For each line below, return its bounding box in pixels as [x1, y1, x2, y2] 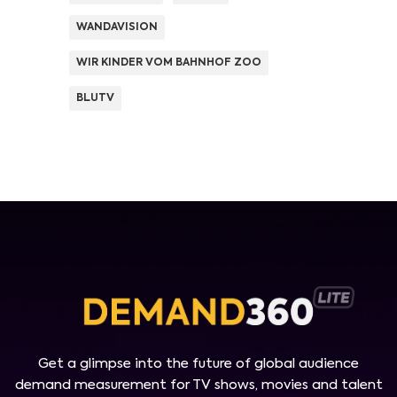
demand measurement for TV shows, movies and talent [14, 378, 383, 393]
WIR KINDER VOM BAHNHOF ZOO [76, 58, 261, 69]
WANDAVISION [76, 22, 158, 34]
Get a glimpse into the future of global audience [38, 357, 359, 371]
